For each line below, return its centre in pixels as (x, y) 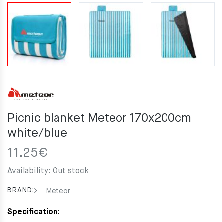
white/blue (37, 134)
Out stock (71, 172)
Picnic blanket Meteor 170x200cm (99, 119)
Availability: (30, 172)
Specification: (33, 212)
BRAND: (21, 191)
